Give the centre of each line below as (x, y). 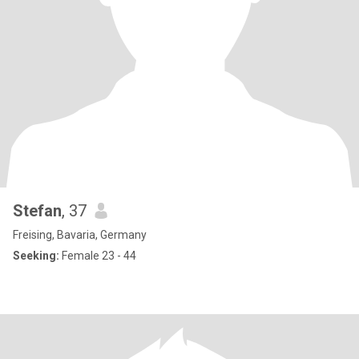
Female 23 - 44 (98, 256)
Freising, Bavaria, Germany (80, 235)
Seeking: (36, 256)
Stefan (37, 211)
